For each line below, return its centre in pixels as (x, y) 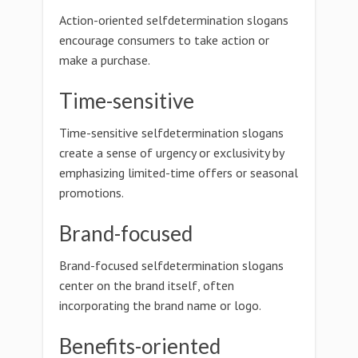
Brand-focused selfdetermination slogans (171, 265)
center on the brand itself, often (147, 285)
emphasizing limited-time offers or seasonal (179, 173)
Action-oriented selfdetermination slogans (174, 20)
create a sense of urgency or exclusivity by (171, 153)
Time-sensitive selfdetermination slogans (171, 133)
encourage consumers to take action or (164, 40)
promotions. (91, 193)
